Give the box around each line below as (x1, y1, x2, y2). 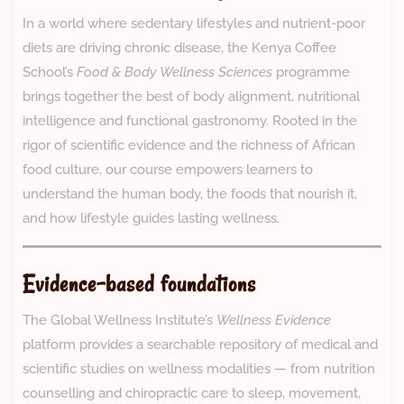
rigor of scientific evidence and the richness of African (23, 137, 355, 154)
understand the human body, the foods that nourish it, (23, 186, 357, 203)
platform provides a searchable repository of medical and (23, 336, 378, 353)
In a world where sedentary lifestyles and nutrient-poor (23, 15, 365, 32)
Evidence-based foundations (23, 269, 256, 300)
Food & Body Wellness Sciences (77, 64, 272, 81)
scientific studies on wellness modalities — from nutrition (23, 361, 375, 378)
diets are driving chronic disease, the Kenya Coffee (23, 40, 336, 57)
